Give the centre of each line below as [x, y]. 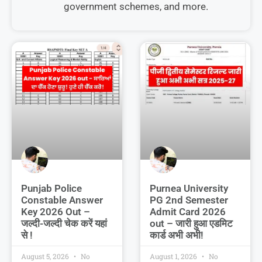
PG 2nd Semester [189, 200]
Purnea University [189, 189]
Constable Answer [62, 200]
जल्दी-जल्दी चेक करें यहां [64, 224]
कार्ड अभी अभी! [176, 235]
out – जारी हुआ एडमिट [191, 224]
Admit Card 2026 [187, 212]
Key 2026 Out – [56, 212]
